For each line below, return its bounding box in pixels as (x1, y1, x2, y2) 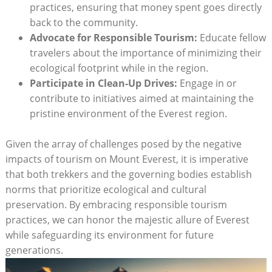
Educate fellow (197, 30, 266, 44)
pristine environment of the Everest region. (29, 106, 227, 120)
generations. (5, 243, 63, 257)
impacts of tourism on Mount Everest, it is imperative (5, 152, 248, 166)
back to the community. (29, 15, 138, 29)
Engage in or (177, 76, 237, 90)
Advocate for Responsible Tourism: (29, 30, 197, 44)
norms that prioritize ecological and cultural (5, 182, 206, 196)
